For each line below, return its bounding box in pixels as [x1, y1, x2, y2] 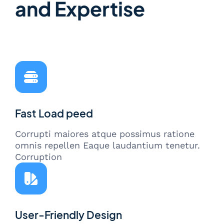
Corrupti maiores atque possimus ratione [15, 128, 194, 139]
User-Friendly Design [15, 208, 122, 222]
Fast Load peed [15, 107, 93, 120]
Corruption [15, 151, 62, 162]
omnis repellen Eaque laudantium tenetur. [15, 140, 200, 151]
